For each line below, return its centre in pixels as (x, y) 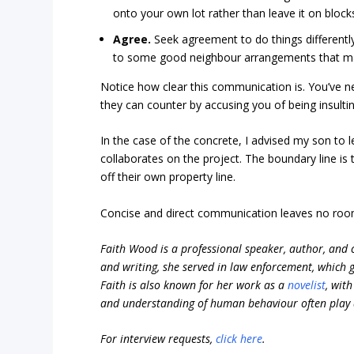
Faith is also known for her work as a (194, 285)
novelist (307, 285)
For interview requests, (158, 339)
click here (239, 339)
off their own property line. (168, 177)
